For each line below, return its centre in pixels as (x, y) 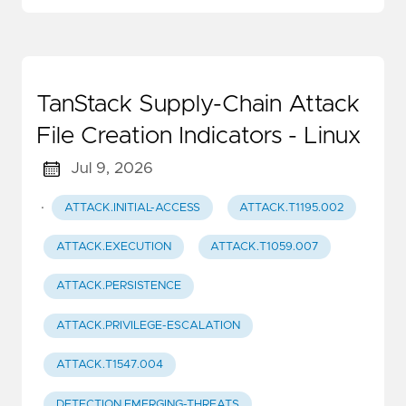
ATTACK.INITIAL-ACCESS (132, 208)
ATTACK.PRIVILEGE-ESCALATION (148, 325)
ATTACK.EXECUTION (113, 247)
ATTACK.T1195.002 (292, 208)
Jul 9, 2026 (111, 169)
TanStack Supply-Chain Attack (198, 105)
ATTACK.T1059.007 (265, 247)
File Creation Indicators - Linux (198, 136)
